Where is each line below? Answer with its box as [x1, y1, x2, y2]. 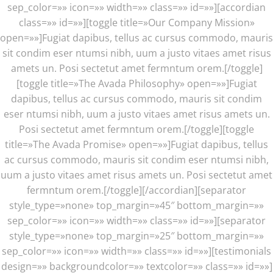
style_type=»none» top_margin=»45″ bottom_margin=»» [9, 199, 264, 212]
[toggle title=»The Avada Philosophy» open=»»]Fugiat [16, 77, 257, 90]
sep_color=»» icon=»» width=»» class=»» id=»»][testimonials [2, 244, 271, 258]
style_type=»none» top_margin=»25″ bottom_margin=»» [9, 229, 264, 243]
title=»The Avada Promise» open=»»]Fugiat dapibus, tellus [5, 138, 268, 151]
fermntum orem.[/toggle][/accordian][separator [27, 183, 246, 197]
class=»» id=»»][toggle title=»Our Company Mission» [18, 16, 255, 29]
